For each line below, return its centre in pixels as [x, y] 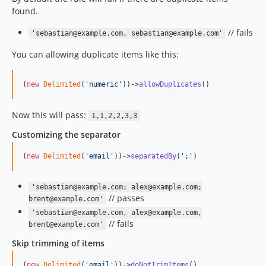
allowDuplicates [170, 84]
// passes [125, 198]
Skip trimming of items [58, 243]
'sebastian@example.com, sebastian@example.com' [127, 33]
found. [25, 11]
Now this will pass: [50, 115]
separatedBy [153, 156]
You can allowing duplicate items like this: [95, 54]
